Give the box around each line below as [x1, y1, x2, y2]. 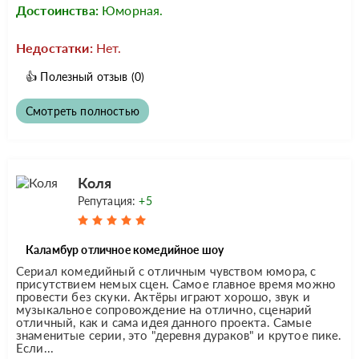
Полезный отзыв [40, 69, 128, 83]
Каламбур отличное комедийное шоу [26, 242, 224, 256]
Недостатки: [16, 39, 93, 55]
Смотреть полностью [26, 103, 139, 118]
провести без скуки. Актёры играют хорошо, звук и [16, 288, 310, 304]
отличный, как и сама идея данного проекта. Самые [16, 314, 312, 329]
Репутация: [77, 193, 139, 208]
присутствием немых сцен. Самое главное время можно [16, 276, 337, 291]
